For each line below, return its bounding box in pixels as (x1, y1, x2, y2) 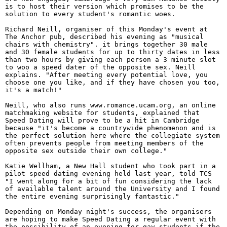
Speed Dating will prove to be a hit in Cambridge (5, 117, 200, 124)
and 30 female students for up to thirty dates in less (5, 48, 220, 56)
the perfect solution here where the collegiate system (5, 132, 220, 139)
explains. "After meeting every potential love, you (5, 71, 208, 79)
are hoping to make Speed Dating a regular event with (5, 215, 216, 223)
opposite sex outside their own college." (5, 147, 167, 155)
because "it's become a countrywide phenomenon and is (5, 124, 216, 132)
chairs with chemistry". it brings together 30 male (5, 41, 208, 48)
